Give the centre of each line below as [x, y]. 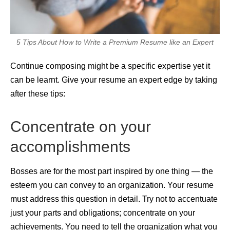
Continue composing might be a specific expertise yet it [110, 66]
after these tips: [38, 94]
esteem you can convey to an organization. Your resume [112, 185]
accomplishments [70, 146]
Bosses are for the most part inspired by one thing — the [112, 171]
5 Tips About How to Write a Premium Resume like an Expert [115, 42]
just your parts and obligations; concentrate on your [103, 213]
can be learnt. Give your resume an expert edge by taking [114, 80]
